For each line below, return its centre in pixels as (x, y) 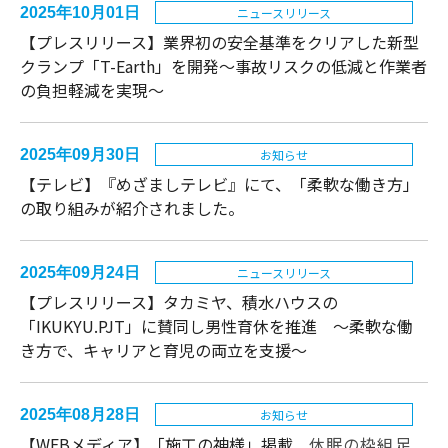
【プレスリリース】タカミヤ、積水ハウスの (179, 301)
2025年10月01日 (80, 12)
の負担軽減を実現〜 (92, 89)
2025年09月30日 (80, 154)
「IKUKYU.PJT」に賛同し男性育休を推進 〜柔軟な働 (216, 325)
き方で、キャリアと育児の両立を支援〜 (163, 349)
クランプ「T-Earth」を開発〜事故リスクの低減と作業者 (223, 65)
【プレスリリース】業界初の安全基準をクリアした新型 (219, 41)
